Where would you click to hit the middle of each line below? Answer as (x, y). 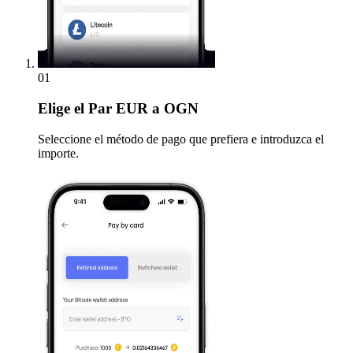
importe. (58, 153)
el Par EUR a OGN (134, 109)
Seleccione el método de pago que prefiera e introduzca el (181, 139)
